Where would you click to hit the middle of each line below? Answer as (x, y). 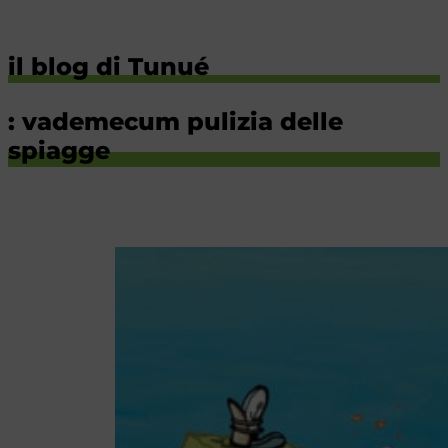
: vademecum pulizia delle (175, 121)
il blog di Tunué (108, 66)
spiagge (59, 150)
